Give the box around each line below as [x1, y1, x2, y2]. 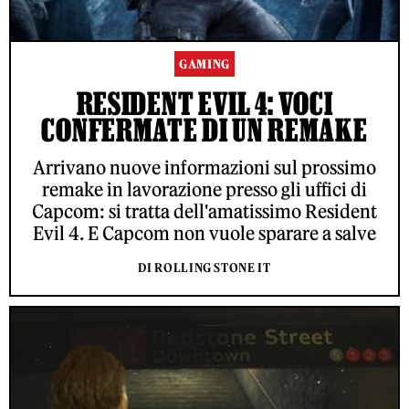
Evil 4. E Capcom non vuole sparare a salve [33, 222, 376, 246]
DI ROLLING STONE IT [138, 260, 271, 277]
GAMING [178, 57, 231, 73]
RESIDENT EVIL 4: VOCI [76, 86, 333, 121]
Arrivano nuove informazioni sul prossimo [33, 156, 376, 180]
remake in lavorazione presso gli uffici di [42, 178, 367, 202]
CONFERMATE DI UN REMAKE [41, 112, 368, 148]
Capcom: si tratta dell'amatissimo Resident [32, 200, 377, 224]
